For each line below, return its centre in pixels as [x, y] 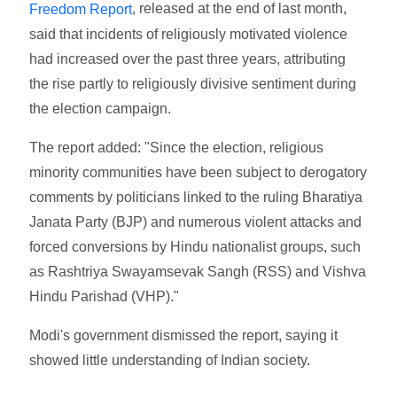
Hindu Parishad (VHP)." [105, 296]
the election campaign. [101, 108]
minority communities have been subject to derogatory [198, 172]
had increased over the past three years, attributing [188, 58]
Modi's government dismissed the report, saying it [184, 335]
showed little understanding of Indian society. [170, 360]
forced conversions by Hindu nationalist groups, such [195, 246]
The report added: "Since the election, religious [177, 147]
